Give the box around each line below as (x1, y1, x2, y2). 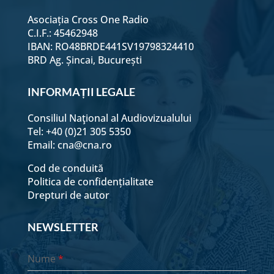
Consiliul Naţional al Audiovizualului (27, 111, 191, 125)
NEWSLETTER (27, 220, 98, 234)
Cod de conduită (27, 161, 103, 175)
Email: (27, 138, 57, 152)
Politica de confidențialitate (27, 175, 154, 188)
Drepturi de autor (27, 188, 109, 202)
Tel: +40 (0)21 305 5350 (27, 125, 131, 138)
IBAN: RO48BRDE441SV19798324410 (27, 40, 194, 53)
